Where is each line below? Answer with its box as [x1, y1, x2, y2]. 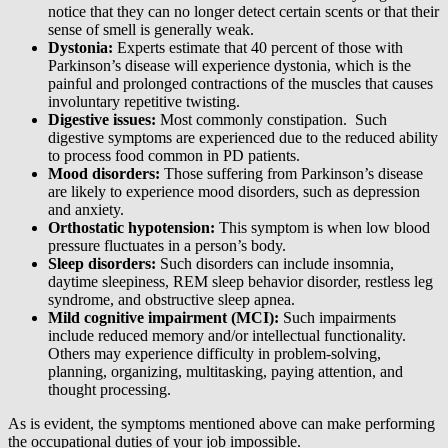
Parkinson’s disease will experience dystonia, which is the [48, 57, 411, 75]
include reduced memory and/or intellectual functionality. [48, 327, 410, 345]
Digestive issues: [48, 111, 156, 129]
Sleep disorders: [48, 255, 156, 273]
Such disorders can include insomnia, [156, 255, 394, 273]
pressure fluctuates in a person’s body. [48, 237, 286, 255]
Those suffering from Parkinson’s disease [160, 165, 423, 183]
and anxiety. [48, 201, 124, 219]
